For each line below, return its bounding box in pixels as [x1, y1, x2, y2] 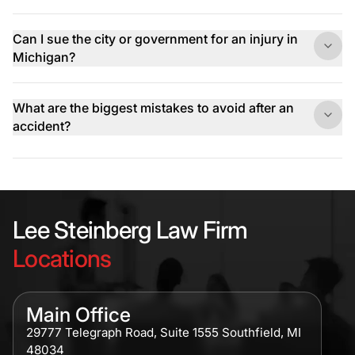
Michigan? [13, 49, 75, 66]
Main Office [26, 303, 131, 327]
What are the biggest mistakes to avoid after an [13, 100, 294, 116]
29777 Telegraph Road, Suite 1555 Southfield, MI [26, 325, 301, 341]
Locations [13, 244, 112, 273]
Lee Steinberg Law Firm [13, 216, 248, 245]
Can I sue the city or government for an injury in [13, 31, 298, 48]
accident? [13, 118, 71, 135]
